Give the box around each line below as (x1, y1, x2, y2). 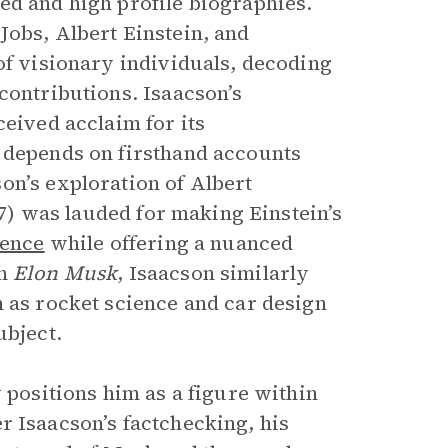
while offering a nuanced (44, 229, 294, 257)
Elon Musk (12, 259, 118, 287)
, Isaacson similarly (117, 259, 310, 287)
